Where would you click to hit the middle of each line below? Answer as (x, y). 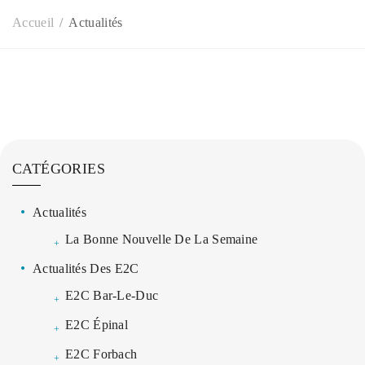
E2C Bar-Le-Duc (112, 295)
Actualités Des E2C (86, 268)
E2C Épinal (97, 325)
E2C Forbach (101, 354)
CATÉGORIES (59, 169)
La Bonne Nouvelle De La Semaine (162, 239)
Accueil (33, 22)
